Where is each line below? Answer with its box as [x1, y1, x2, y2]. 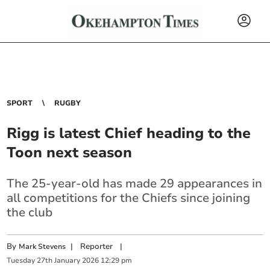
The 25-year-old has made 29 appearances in [7, 175, 263, 192]
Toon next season [7, 143, 133, 162]
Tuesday [7, 256, 36, 266]
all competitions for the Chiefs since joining [7, 190, 251, 206]
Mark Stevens [19, 242, 66, 251]
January [54, 256, 81, 266]
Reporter [80, 241, 113, 252]
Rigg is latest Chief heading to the [7, 124, 251, 143]
